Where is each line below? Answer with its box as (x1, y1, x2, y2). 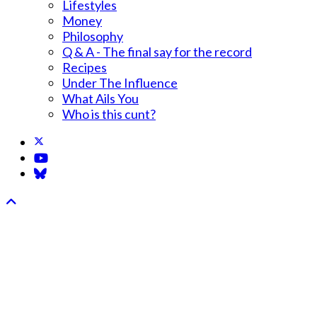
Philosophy (62, 28, 123, 44)
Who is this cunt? (62, 105, 156, 122)
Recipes (62, 59, 107, 75)
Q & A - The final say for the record (62, 43, 252, 59)
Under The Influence (62, 74, 178, 91)
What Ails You (62, 90, 139, 106)
